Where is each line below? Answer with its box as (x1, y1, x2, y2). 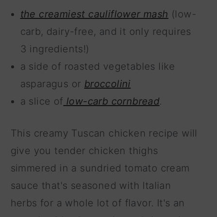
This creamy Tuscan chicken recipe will (10, 127, 198, 139)
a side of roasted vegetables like (20, 61, 175, 73)
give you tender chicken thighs (10, 145, 158, 157)
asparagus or (20, 78, 84, 90)
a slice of (20, 95, 63, 108)
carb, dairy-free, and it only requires (20, 26, 191, 38)
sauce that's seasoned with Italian (10, 180, 171, 192)
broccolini (84, 78, 131, 90)
